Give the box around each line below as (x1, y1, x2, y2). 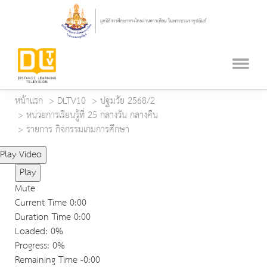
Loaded (15, 223, 45, 241)
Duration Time (15, 209, 71, 226)
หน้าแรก (15, 92, 43, 110)
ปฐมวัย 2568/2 (100, 92, 155, 110)
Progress (15, 237, 47, 255)
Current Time (15, 194, 70, 212)
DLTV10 (57, 92, 86, 110)
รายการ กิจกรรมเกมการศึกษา (26, 121, 129, 139)
